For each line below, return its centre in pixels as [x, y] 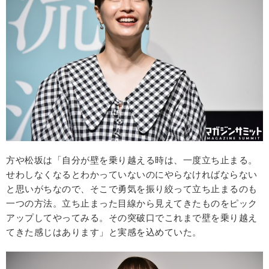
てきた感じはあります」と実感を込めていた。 [104, 232]
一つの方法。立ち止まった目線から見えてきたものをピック [132, 204]
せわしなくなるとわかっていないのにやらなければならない [132, 175]
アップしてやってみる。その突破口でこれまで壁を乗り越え [132, 218]
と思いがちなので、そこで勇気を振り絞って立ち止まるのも [132, 189]
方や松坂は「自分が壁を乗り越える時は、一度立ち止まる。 [132, 160]
